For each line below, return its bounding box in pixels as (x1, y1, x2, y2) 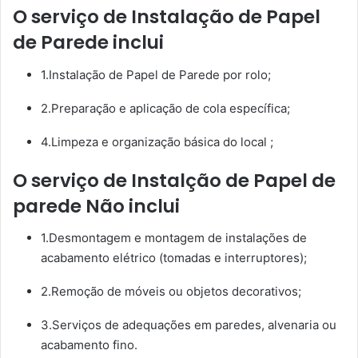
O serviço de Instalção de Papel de (13, 167, 336, 193)
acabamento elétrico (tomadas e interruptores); (41, 250, 307, 266)
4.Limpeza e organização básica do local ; (41, 133, 273, 149)
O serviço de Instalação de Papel (13, 4, 320, 30)
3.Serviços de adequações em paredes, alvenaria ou (41, 317, 336, 333)
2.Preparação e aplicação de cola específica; (41, 100, 290, 116)
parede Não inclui (13, 193, 180, 219)
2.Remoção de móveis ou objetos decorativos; (41, 284, 301, 300)
